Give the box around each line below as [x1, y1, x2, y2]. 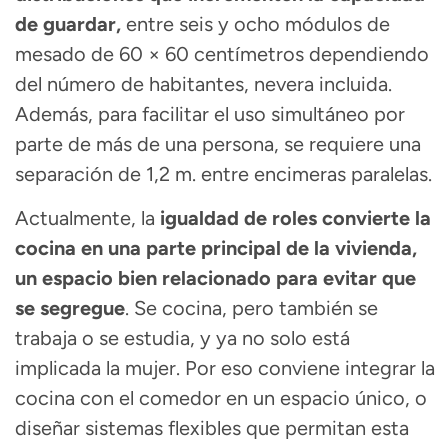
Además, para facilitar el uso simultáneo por [15, 101, 405, 126]
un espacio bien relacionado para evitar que [15, 266, 416, 291]
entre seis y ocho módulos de [121, 11, 390, 36]
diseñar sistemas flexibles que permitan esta [15, 416, 409, 441]
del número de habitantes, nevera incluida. [15, 71, 392, 96]
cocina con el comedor [15, 386, 226, 411]
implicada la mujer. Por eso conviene [15, 356, 345, 381]
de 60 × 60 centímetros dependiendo [86, 41, 429, 66]
